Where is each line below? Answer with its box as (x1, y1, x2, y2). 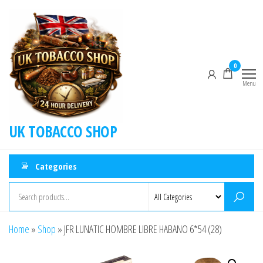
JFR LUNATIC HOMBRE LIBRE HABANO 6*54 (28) (64, 222, 222, 237)
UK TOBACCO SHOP (9, 121, 117, 143)
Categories (35, 160, 77, 172)
